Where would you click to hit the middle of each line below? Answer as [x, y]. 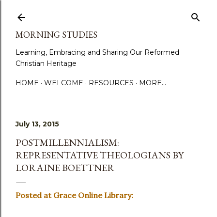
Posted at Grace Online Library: [74, 195]
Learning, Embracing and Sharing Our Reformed [97, 52]
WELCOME [64, 83]
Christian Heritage [46, 63]
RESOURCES [111, 83]
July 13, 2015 [37, 124]
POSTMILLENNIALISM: [67, 142]
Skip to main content [108, 12]
